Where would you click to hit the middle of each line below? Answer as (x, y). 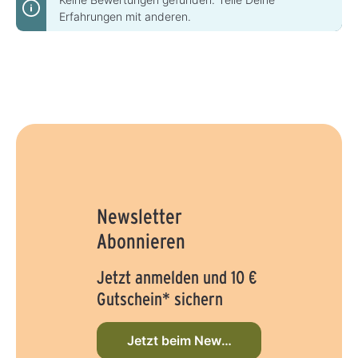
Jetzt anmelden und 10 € (177, 277)
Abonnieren (141, 241)
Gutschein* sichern (159, 299)
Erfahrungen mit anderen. (125, 16)
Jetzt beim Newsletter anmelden (225, 341)
